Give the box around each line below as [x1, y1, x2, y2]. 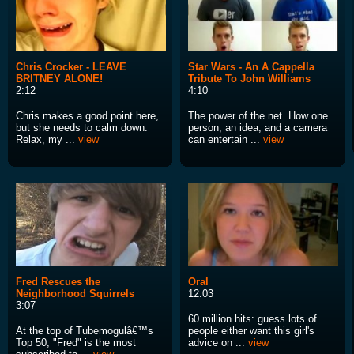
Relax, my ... [16, 134, 78, 146]
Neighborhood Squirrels [16, 288, 134, 300]
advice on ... [188, 337, 248, 349]
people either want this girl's [188, 325, 314, 337]
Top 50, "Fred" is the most [16, 337, 136, 349]
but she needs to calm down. [16, 122, 148, 134]
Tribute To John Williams [188, 73, 311, 85]
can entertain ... [188, 134, 263, 146]
